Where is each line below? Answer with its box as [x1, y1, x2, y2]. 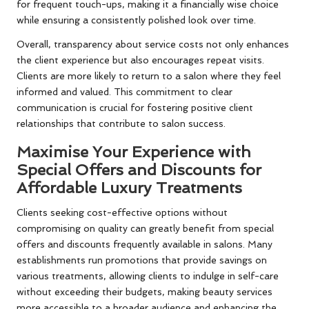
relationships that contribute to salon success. [17, 118, 226, 130]
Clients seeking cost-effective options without [17, 207, 228, 219]
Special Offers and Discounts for [17, 161, 261, 179]
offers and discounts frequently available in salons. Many [17, 239, 272, 250]
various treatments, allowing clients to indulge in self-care [17, 270, 279, 282]
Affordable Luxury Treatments [17, 179, 242, 197]
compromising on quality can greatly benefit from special [17, 223, 274, 235]
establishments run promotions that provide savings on [17, 255, 267, 266]
